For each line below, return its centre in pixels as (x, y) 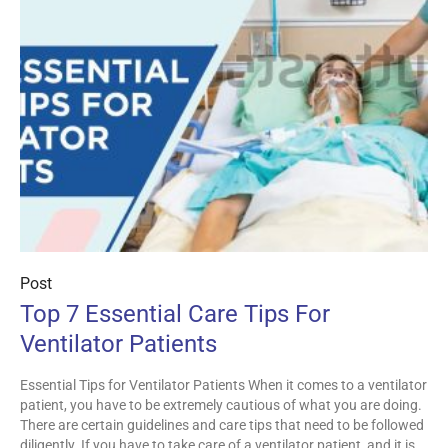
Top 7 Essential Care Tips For (175, 314)
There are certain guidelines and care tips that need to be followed (222, 425)
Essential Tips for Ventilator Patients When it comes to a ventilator (223, 385)
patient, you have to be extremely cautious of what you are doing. (221, 405)
